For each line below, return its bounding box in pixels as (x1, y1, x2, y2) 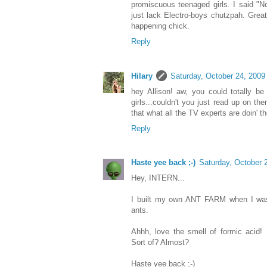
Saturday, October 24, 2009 (170, 72, 265, 81)
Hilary (131, 72, 153, 81)
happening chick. (131, 21, 190, 31)
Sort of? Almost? (131, 238, 189, 247)
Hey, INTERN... (131, 173, 185, 183)
